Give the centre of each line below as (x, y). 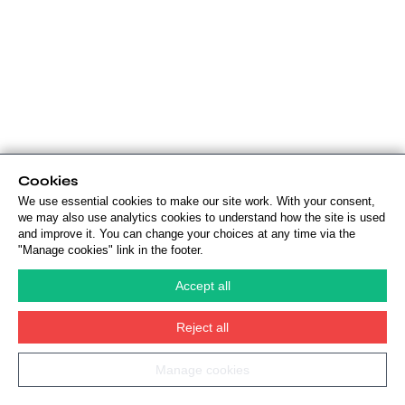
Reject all (202, 327)
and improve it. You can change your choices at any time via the (187, 234)
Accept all (202, 286)
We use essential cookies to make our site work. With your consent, (197, 201)
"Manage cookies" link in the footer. (111, 250)
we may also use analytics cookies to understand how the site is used (202, 217)
